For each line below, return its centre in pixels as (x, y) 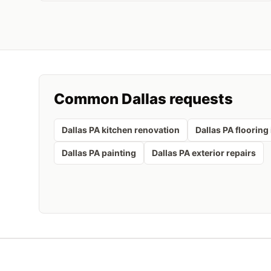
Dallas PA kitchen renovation (121, 130)
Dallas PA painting (99, 153)
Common (88, 99)
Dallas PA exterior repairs (204, 153)
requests (200, 99)
